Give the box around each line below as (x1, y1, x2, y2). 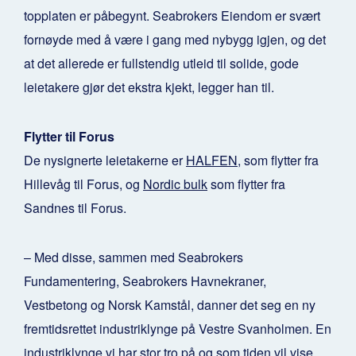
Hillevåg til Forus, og (24, 175, 143, 194)
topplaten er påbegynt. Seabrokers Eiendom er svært (24, 6, 320, 25)
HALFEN (186, 151, 238, 170)
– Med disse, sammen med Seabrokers (24, 248, 243, 267)
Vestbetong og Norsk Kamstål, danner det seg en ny (24, 296, 315, 315)
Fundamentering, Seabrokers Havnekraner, (24, 272, 266, 291)
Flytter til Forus (24, 127, 114, 146)
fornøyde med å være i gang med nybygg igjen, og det (24, 30, 326, 49)
